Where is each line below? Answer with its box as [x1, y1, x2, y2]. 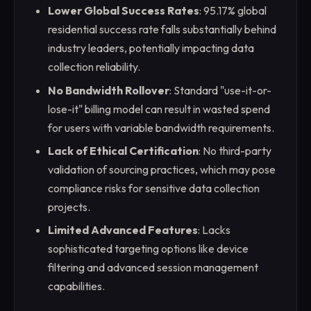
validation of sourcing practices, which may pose [48, 162, 276, 177]
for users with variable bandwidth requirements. [48, 120, 274, 135]
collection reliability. [48, 60, 140, 74]
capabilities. [48, 279, 105, 294]
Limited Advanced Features [48, 223, 198, 237]
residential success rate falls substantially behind [48, 22, 276, 37]
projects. [48, 200, 90, 215]
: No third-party [199, 144, 271, 158]
